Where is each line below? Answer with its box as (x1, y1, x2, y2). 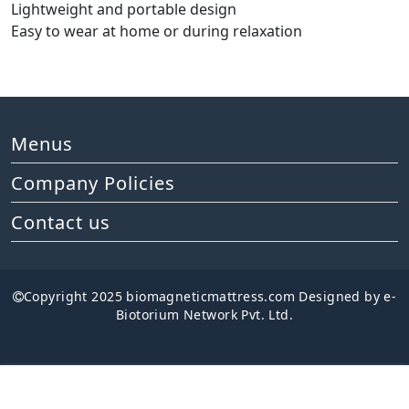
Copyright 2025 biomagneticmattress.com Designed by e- (24, 287, 397, 305)
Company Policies (11, 170, 175, 195)
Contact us (11, 209, 110, 235)
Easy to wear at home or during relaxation (11, 20, 302, 41)
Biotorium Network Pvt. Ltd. (115, 305, 294, 323)
